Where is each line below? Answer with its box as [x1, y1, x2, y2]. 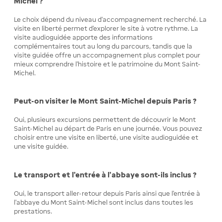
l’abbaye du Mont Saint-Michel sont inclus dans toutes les [14, 198, 193, 206]
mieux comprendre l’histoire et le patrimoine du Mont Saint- [14, 60, 201, 68]
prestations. [14, 207, 52, 215]
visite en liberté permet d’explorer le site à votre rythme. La [14, 24, 198, 32]
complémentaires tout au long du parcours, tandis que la [14, 42, 192, 50]
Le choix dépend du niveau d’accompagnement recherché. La [14, 15, 207, 23]
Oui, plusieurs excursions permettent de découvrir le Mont [14, 116, 196, 124]
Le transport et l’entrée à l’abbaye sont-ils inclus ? [14, 170, 197, 179]
